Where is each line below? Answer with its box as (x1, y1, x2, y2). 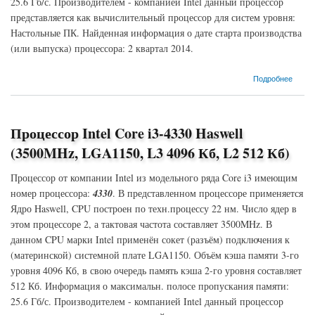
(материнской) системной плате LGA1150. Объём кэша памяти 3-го (11, 248, 299, 262)
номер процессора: (11, 186, 93, 200)
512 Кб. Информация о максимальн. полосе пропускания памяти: (11, 279, 289, 292)
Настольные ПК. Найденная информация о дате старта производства (11, 26, 302, 39)
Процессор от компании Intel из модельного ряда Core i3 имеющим (11, 171, 297, 184)
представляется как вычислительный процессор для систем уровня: (11, 11, 295, 24)
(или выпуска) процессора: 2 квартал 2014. (11, 41, 193, 55)
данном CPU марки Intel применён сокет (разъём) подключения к (11, 233, 290, 246)
